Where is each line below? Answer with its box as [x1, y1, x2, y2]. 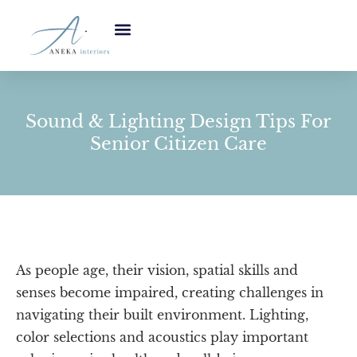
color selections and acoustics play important [16, 328, 308, 345]
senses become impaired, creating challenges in [16, 284, 324, 300]
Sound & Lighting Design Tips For [25, 110, 331, 132]
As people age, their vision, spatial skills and [16, 261, 298, 278]
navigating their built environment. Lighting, [16, 306, 308, 323]
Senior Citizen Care [90, 132, 267, 155]
